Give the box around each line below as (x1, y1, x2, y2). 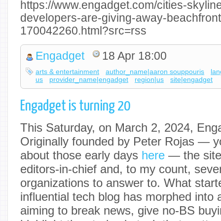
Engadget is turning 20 (20, 99, 130, 113)
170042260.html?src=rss (20, 24, 147, 37)
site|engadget (170, 75, 213, 84)
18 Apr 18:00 (102, 50, 167, 63)
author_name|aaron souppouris (106, 68, 205, 76)
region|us (135, 75, 164, 84)
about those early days (20, 148, 142, 162)
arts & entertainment (36, 68, 100, 76)
